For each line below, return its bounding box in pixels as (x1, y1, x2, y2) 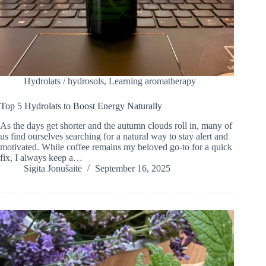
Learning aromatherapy (109, 76, 196, 87)
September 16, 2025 (95, 163, 170, 174)
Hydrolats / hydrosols (24, 76, 104, 87)
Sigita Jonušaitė (24, 163, 82, 174)
